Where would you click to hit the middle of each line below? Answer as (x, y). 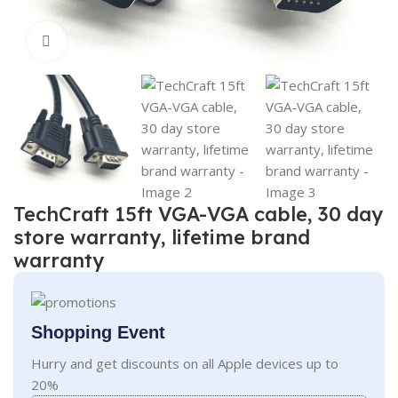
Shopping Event (99, 332)
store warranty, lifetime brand (162, 237)
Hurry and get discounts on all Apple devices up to (185, 363)
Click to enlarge (114, 41)
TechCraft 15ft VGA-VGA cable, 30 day (199, 214)
